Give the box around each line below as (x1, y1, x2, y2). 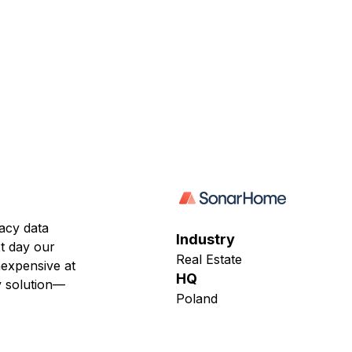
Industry (176, 231, 235, 247)
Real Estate (176, 251, 242, 267)
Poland (176, 291, 218, 306)
